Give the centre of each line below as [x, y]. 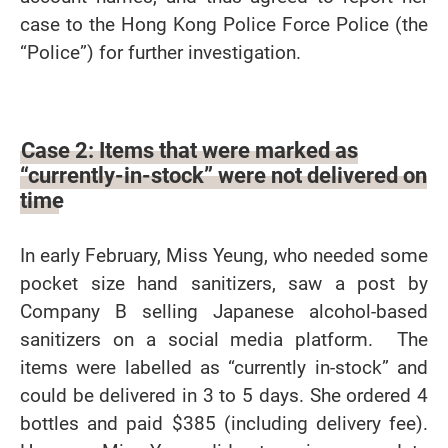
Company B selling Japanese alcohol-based [224, 311]
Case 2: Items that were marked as [190, 150]
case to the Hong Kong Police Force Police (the [224, 24]
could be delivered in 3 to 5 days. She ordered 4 [224, 395]
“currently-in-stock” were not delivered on [223, 175]
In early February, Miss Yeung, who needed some [224, 255]
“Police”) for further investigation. [160, 52]
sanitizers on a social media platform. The [224, 339]
